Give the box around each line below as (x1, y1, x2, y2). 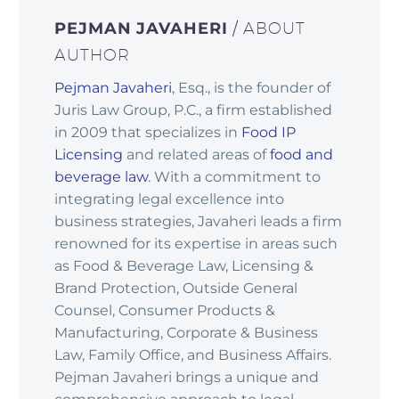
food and (270, 145, 333, 163)
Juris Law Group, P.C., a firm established (54, 101, 332, 118)
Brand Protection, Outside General (54, 279, 297, 297)
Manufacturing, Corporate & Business (54, 323, 318, 341)
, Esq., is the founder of (172, 78, 330, 96)
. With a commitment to (148, 167, 321, 185)
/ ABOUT (232, 18, 305, 37)
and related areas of (123, 145, 270, 163)
